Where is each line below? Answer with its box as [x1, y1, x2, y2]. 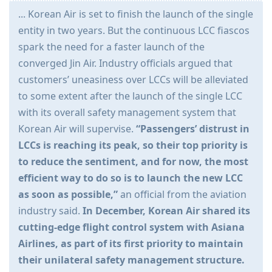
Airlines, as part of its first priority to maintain [18, 237, 243, 251]
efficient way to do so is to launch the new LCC [18, 171, 243, 185]
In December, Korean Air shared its [83, 204, 250, 218]
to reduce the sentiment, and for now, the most [18, 155, 248, 169]
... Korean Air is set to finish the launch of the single [18, 7, 253, 21]
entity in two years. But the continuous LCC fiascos [18, 24, 250, 38]
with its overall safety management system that [18, 106, 236, 120]
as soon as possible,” [18, 188, 118, 202]
